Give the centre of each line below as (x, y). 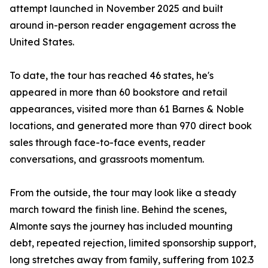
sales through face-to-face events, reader (107, 143)
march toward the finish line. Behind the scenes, (118, 210)
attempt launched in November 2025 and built (116, 9)
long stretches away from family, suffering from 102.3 (132, 260)
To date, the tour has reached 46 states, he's (112, 76)
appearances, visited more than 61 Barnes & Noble (127, 109)
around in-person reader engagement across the (123, 25)
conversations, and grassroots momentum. (107, 159)
